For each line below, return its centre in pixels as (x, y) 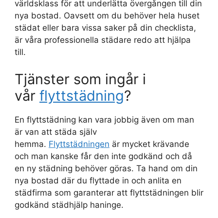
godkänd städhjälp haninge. (69, 205)
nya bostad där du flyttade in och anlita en (98, 180)
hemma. (32, 144)
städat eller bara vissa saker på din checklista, (105, 28)
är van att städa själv (56, 132)
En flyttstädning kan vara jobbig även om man (104, 119)
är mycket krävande (149, 144)
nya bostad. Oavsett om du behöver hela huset (107, 16)
